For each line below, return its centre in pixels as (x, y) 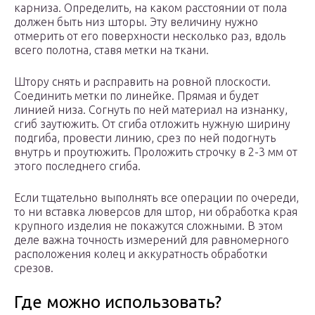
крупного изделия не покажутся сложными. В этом (148, 226)
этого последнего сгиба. (77, 166)
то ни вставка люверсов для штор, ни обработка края (156, 212)
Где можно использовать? (118, 302)
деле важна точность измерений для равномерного (152, 240)
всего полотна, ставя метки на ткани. (111, 50)
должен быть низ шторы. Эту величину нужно (136, 22)
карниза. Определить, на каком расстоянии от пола (150, 8)
